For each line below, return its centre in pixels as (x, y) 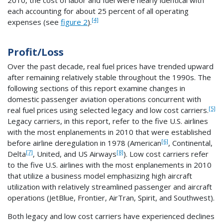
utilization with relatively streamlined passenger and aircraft (110, 187)
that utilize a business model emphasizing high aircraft (100, 176)
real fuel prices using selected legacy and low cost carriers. (108, 110)
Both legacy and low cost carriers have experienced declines (111, 216)
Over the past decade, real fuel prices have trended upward (111, 66)
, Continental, (190, 143)
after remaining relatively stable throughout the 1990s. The (109, 77)
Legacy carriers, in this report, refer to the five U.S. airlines (108, 121)
